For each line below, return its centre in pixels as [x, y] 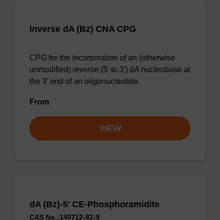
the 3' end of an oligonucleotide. [85, 81]
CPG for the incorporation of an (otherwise [102, 58]
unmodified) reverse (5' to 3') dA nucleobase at [110, 69]
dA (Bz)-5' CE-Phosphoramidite [95, 204]
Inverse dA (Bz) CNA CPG [83, 29]
